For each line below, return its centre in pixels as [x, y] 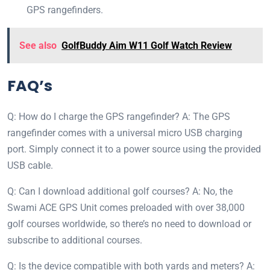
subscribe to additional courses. [75, 240]
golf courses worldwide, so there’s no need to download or [129, 224]
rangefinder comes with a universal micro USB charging [125, 133]
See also [38, 46]
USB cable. [30, 166]
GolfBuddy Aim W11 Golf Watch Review [147, 46]
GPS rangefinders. [65, 10]
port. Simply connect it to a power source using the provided [134, 149]
